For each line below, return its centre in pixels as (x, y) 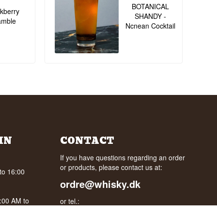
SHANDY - (150, 16)
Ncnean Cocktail (150, 25)
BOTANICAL (150, 6)
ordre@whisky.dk (101, 184)
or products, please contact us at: (111, 167)
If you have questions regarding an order (123, 157)
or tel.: (70, 201)
